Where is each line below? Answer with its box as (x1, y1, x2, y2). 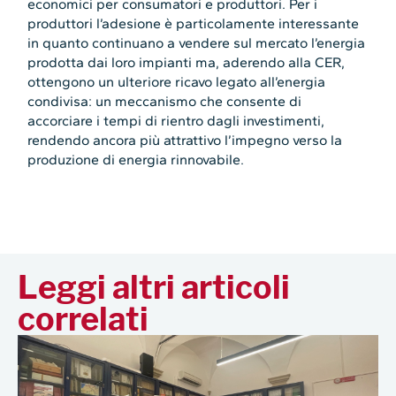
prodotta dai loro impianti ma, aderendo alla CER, (27, 54, 346, 72)
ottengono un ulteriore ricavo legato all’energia (27, 73, 326, 91)
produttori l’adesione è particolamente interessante (27, 15, 360, 33)
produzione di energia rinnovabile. (27, 151, 245, 169)
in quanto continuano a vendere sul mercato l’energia (27, 34, 366, 52)
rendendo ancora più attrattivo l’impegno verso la (27, 132, 343, 149)
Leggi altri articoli (18, 268, 290, 308)
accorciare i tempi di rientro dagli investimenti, (27, 112, 325, 130)
